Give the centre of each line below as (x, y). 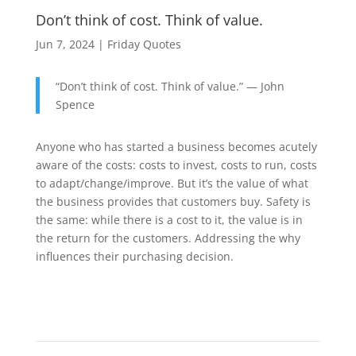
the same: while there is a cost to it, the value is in (169, 220)
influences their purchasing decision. (134, 256)
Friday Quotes (144, 44)
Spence (75, 104)
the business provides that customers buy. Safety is (173, 201)
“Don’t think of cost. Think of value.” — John (170, 86)
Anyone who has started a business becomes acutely (176, 147)
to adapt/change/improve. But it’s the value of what (172, 183)
